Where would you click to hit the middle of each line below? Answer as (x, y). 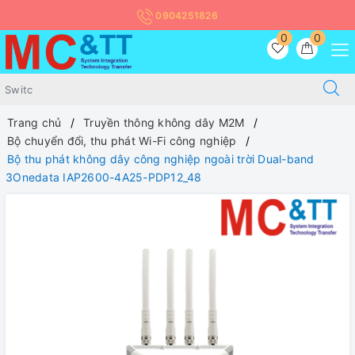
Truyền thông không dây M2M (164, 123)
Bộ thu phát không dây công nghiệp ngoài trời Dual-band (161, 159)
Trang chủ (34, 123)
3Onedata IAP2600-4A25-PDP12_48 (104, 177)
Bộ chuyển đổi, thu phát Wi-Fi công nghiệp (122, 141)
